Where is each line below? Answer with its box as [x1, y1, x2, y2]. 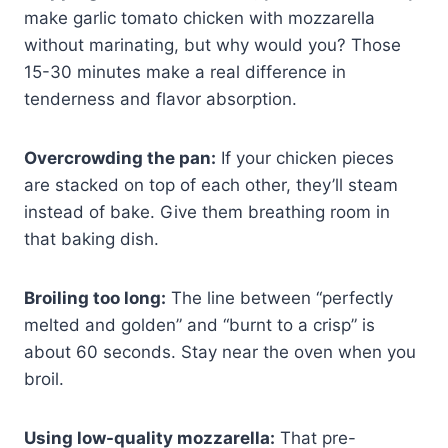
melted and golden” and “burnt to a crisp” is [24, 314, 375, 335]
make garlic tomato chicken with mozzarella [24, 7, 375, 28]
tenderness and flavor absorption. [24, 88, 297, 109]
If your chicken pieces [216, 147, 394, 168]
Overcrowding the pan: [24, 147, 216, 168]
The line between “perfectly [166, 287, 393, 308]
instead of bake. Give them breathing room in [24, 201, 390, 222]
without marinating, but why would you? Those [24, 34, 401, 55]
